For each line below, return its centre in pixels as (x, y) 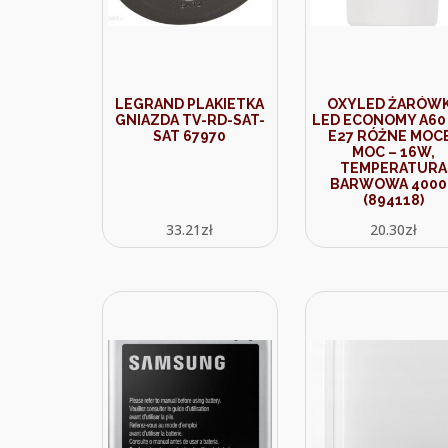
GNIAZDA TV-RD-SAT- (189, 120)
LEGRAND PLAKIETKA (190, 104)
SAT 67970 (190, 136)
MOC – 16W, (393, 152)
